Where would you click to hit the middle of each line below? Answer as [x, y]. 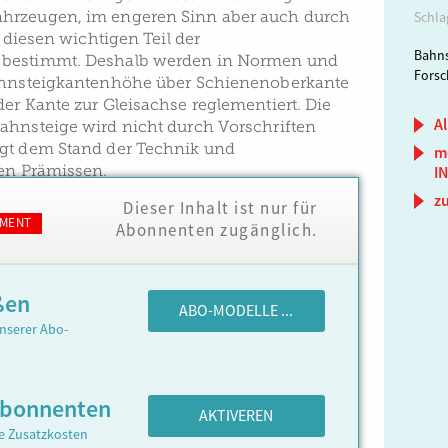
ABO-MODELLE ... [236, 311]
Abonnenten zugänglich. [216, 230]
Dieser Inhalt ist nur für [220, 208]
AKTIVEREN [236, 416]
